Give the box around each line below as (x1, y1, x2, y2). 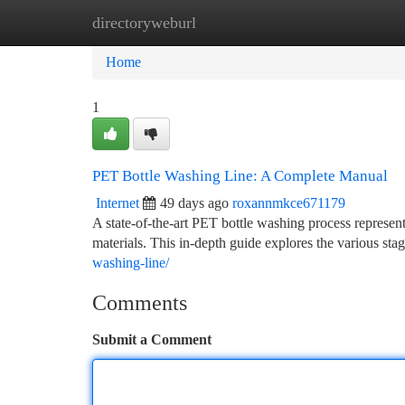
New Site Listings (182, 14, 284, 30)
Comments (92, 291, 187, 315)
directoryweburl (92, 14, 196, 32)
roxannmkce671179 (232, 195, 345, 211)
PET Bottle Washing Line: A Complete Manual (92, 167, 388, 184)
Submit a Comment (92, 332, 212, 347)
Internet (96, 195, 139, 211)
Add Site (311, 14, 362, 30)
